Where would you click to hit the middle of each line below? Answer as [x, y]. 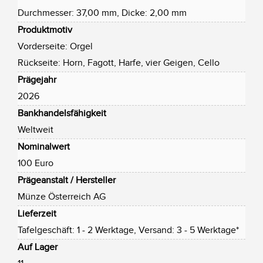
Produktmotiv [45, 30]
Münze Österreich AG [62, 197]
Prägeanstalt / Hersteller [67, 180]
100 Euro [36, 163]
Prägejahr [37, 80]
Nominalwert [44, 147]
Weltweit [36, 130]
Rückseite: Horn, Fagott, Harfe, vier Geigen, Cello [119, 63]
